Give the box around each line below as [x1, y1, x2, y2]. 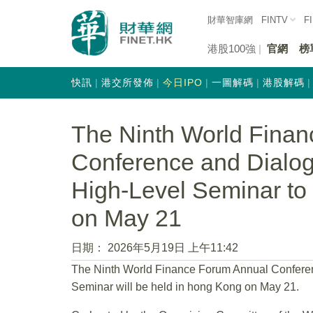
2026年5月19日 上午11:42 [108, 241, 238, 254]
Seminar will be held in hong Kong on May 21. [71, 280, 299, 293]
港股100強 [208, 42, 256, 54]
